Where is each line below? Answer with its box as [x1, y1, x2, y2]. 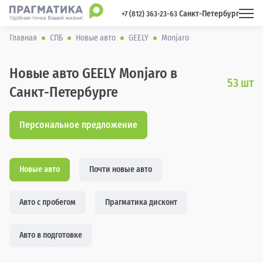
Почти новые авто [89, 164, 152, 174]
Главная [9, 33, 37, 43]
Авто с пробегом [19, 197, 76, 207]
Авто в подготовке [19, 230, 82, 240]
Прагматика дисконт [105, 197, 177, 207]
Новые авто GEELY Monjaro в [9, 65, 177, 82]
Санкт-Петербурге [9, 84, 118, 100]
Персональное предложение [19, 119, 137, 130]
